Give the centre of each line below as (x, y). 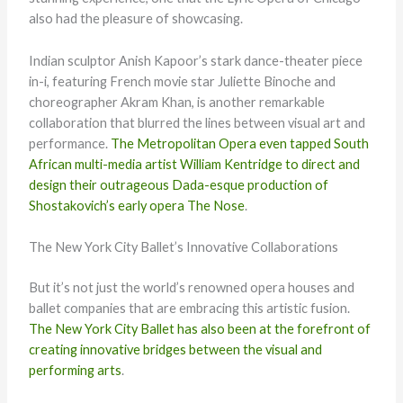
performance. (69, 143)
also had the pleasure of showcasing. (135, 19)
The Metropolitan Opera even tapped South (239, 143)
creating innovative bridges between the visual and (175, 349)
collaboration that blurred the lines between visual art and (197, 122)
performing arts (75, 370)
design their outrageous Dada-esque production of (178, 184)
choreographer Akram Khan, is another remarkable (176, 102)
